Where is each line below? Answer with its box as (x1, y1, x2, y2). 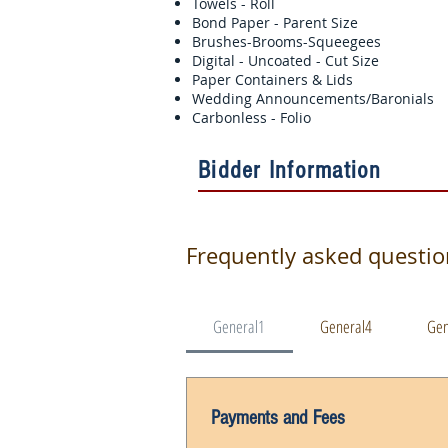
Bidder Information (198, 156, 382, 184)
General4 (320, 315, 373, 338)
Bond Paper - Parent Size (192, 13, 414, 32)
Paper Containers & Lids (192, 70, 413, 89)
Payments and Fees (211, 406, 345, 429)
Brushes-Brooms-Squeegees (192, 32, 385, 51)
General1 (213, 315, 266, 338)
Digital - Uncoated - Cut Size (192, 51, 415, 70)
